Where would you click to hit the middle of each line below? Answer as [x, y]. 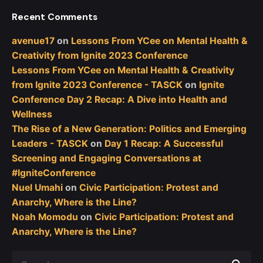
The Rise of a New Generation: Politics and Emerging [129, 129]
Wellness [32, 114]
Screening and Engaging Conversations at [107, 159]
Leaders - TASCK [50, 144]
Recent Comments [55, 17]
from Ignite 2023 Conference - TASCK [97, 85]
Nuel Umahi [37, 188]
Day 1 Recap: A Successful [164, 144]
